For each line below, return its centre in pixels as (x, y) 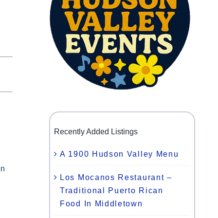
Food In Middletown (101, 203)
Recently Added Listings (96, 132)
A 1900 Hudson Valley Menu (119, 154)
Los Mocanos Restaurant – (116, 177)
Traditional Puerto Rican (112, 190)
